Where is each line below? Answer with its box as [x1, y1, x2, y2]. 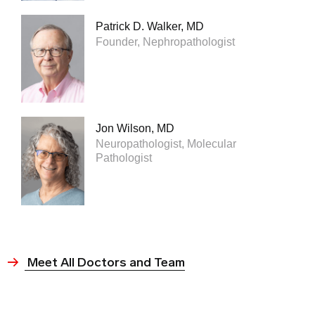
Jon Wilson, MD [96, 122, 174, 135]
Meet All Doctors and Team [25, 255, 185, 271]
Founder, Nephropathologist [96, 35, 235, 48]
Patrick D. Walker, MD [96, 20, 204, 32]
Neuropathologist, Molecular [96, 138, 236, 150]
